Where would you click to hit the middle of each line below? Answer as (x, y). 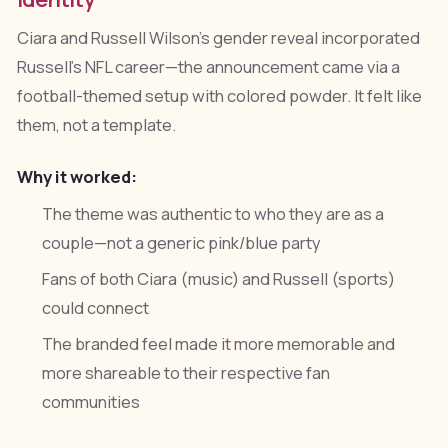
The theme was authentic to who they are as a (213, 213)
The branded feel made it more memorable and (219, 343)
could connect (96, 307)
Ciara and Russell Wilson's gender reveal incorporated (218, 38)
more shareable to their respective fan (186, 372)
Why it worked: (76, 177)
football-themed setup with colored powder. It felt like (219, 96)
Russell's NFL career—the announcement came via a (208, 67)
